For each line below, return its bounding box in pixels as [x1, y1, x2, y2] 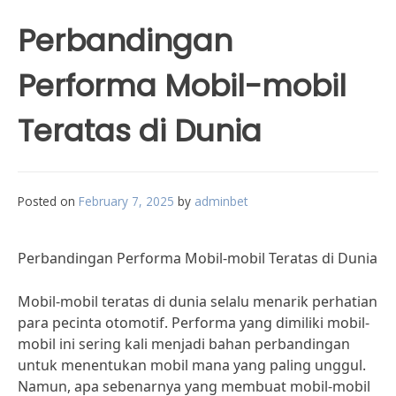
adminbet [194, 193, 247, 209]
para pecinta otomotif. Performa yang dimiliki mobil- [18, 313, 369, 332]
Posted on [18, 193, 79, 209]
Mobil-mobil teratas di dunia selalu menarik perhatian [18, 292, 377, 311]
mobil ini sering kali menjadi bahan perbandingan [18, 334, 350, 354]
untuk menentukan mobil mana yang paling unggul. [18, 355, 366, 375]
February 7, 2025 [79, 193, 174, 209]
